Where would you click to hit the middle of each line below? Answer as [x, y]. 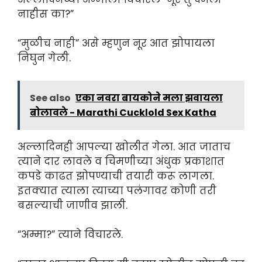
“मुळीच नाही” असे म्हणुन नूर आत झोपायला [116, 44]
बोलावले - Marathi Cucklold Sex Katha [123, 112]
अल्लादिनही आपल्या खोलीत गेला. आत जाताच [124, 146]
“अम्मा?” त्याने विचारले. [70, 235]
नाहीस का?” [46, 14]
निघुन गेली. [44, 58]
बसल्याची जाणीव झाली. [73, 205]
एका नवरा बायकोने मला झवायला [149, 98]
